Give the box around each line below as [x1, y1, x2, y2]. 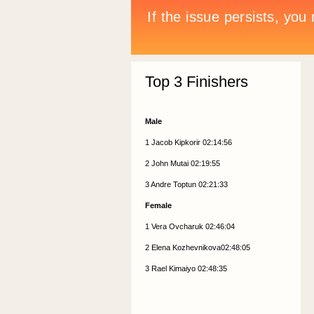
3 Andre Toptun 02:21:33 [144, 180, 228, 189]
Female [144, 201, 172, 210]
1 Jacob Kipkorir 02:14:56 [144, 138, 232, 146]
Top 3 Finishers [144, 73, 248, 90]
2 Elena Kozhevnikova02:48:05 [144, 243, 250, 252]
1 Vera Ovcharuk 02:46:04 [144, 222, 235, 231]
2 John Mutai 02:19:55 [144, 159, 220, 168]
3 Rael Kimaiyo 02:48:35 [144, 264, 227, 273]
